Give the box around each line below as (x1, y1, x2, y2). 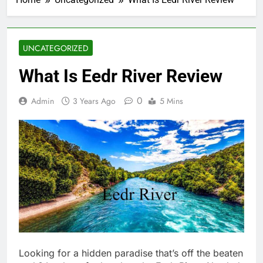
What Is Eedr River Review (19, 65, 222, 86)
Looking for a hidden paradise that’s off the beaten (19, 247, 243, 259)
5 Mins (160, 95, 183, 107)
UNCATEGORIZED (23, 42, 89, 54)
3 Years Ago (73, 95, 116, 107)
